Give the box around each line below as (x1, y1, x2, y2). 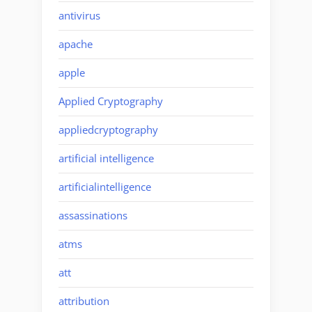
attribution (58, 294, 109, 309)
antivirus (58, 8, 100, 23)
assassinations (58, 208, 127, 223)
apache (58, 37, 93, 52)
